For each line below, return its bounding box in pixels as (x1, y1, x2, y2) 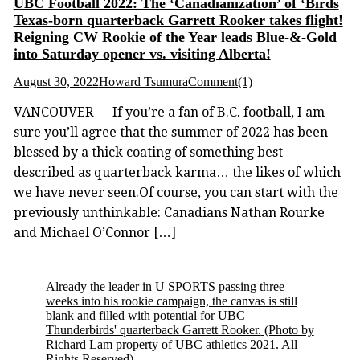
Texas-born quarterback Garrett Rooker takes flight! (13, 11, 343, 28)
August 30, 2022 (13, 74, 99, 88)
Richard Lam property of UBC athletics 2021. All (45, 337, 297, 351)
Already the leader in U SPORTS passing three (45, 279, 284, 293)
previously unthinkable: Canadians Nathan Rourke (13, 204, 325, 220)
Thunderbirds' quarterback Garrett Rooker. (45, 322, 261, 337)
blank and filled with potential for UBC (45, 308, 245, 322)
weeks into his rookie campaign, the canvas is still (45, 293, 297, 308)
